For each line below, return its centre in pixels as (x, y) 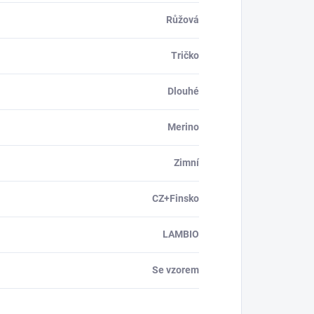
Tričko (185, 56)
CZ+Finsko (176, 199)
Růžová (183, 20)
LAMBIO (181, 234)
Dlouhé (183, 91)
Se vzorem (176, 270)
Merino (183, 127)
